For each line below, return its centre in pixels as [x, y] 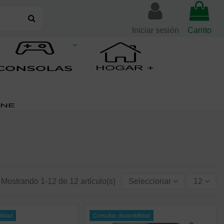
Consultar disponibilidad [121, 215]
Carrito [200, 30]
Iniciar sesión [155, 30]
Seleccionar [149, 181]
